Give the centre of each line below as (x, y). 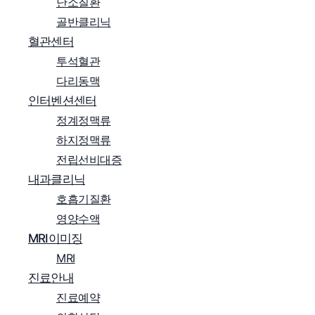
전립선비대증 (89, 160)
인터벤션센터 (63, 101)
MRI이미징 (56, 238)
